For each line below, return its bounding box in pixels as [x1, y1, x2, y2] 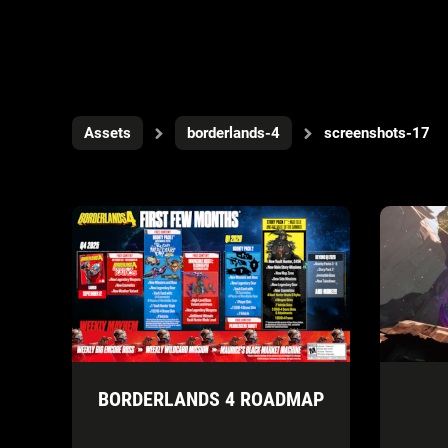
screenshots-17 [324, 124, 430, 142]
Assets [84, 124, 131, 142]
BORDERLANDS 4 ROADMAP [97, 387, 324, 412]
